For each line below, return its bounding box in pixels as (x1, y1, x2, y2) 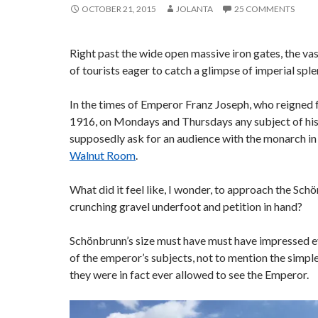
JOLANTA (176, 4, 213, 14)
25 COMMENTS (234, 4, 295, 14)
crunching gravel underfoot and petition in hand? (70, 199, 302, 213)
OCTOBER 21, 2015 (82, 4, 156, 14)
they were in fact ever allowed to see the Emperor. (70, 268, 309, 281)
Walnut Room (70, 148, 136, 162)
